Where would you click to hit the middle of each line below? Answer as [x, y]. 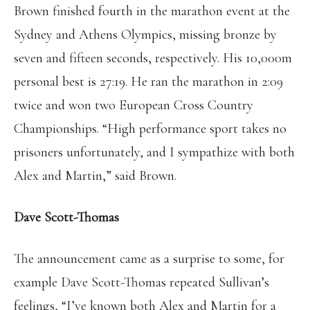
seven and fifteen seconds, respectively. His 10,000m [153, 58]
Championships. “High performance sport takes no [150, 129]
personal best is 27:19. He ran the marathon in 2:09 [148, 82]
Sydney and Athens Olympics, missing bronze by [145, 35]
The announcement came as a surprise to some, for [149, 259]
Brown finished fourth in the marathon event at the [152, 11]
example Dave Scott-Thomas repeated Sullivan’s [142, 282]
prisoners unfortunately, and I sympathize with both [154, 152]
